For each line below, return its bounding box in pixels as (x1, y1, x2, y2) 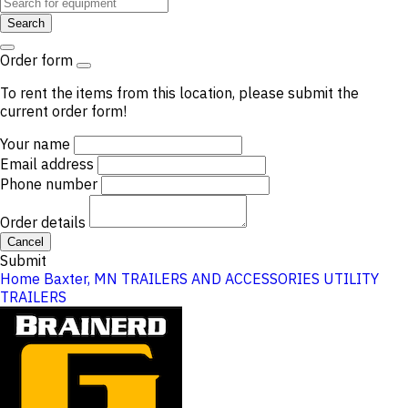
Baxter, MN (44, 270, 117, 288)
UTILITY (323, 270, 379, 288)
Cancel (7, 235, 44, 249)
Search (7, 16, 45, 30)
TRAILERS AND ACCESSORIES (121, 270, 320, 288)
